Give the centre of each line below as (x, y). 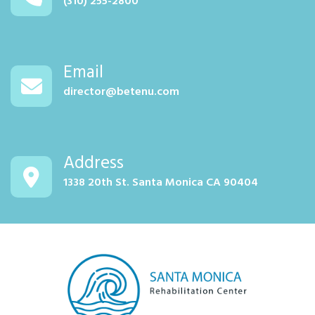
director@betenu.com (121, 92)
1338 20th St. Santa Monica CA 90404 (161, 183)
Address (94, 164)
